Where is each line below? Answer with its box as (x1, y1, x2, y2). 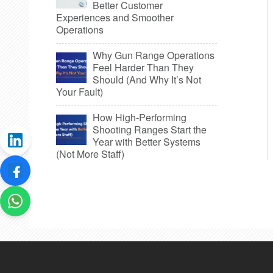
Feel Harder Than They (93, 60, 194, 74)
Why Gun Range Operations (93, 48, 214, 62)
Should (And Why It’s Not (93, 73, 201, 87)
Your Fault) (56, 85, 103, 99)
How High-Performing (93, 110, 186, 124)
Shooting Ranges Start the (93, 122, 207, 136)
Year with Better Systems (93, 135, 200, 149)
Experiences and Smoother (56, 10, 174, 24)
